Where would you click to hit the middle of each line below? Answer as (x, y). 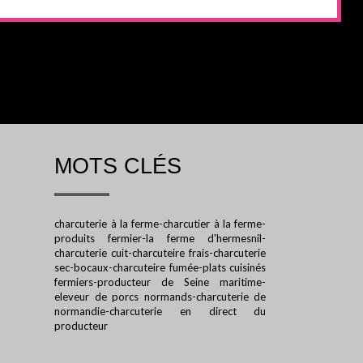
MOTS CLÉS (118, 167)
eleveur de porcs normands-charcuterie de (160, 297)
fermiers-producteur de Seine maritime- (160, 282)
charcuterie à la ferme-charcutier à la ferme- (160, 224)
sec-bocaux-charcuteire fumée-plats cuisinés (160, 268)
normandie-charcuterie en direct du (160, 312)
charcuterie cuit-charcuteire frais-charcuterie (160, 253)
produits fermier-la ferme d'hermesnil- (160, 239)
